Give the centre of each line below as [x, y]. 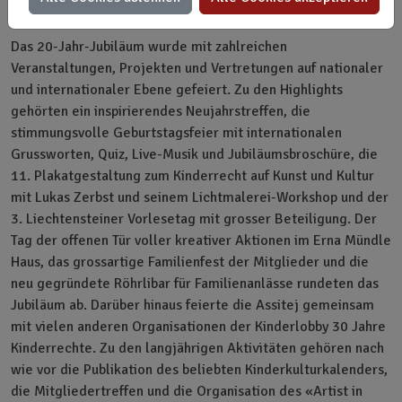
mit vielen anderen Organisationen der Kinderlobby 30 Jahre [198, 326]
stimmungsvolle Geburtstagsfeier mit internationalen [176, 132]
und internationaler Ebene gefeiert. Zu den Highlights [177, 89]
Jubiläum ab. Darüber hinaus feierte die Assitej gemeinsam [192, 305]
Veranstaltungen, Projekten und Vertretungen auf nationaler [197, 68]
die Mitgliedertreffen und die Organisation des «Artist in [187, 391]
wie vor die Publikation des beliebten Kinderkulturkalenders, [199, 369]
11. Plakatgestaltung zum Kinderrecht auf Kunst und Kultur [192, 175]
